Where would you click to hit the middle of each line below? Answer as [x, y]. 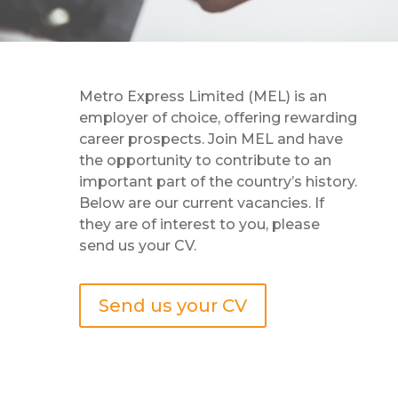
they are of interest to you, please [199, 224]
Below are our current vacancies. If [201, 203]
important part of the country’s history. [218, 182]
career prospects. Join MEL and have [211, 139]
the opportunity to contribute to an [205, 160]
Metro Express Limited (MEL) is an [203, 96]
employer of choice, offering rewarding [218, 118]
